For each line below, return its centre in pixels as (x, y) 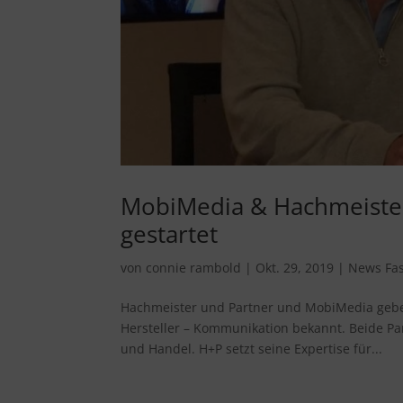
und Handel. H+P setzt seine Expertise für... (252, 348)
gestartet (170, 233)
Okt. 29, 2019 (295, 267)
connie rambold (194, 267)
